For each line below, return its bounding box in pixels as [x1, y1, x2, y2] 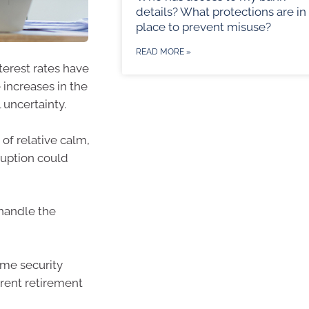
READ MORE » [135, 47, 191, 57]
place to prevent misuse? [135, 20, 271, 34]
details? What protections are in [135, 5, 306, 19]
